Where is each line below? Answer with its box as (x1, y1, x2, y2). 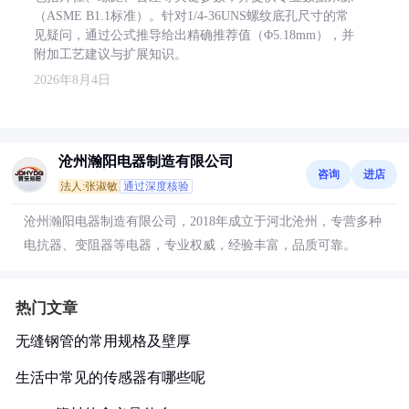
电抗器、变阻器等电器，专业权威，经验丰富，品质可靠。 (24, 238, 356, 252)
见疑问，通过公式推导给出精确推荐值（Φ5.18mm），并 (34, 28, 354, 42)
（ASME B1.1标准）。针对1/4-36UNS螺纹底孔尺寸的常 (34, 9, 349, 23)
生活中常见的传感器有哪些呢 (16, 370, 205, 385)
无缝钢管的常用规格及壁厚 (16, 333, 191, 349)
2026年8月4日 (34, 73, 110, 87)
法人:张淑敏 (60, 180, 118, 193)
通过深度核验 (123, 180, 189, 193)
